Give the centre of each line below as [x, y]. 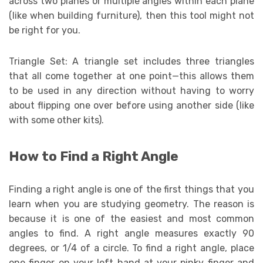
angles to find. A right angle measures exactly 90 [131, 233]
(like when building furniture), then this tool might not [131, 15]
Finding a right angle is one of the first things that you [131, 189]
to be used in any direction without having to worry [131, 90]
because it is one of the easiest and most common [131, 219]
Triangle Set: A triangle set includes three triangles [131, 61]
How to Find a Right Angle [94, 156]
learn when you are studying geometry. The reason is [131, 204]
